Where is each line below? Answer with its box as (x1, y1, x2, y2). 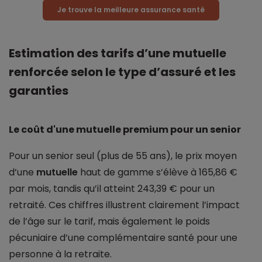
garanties (9, 82, 68, 99)
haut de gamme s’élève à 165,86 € (78, 166, 237, 180)
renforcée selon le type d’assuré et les (9, 64, 236, 81)
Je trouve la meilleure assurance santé (57, 5, 205, 15)
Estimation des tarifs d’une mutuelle (9, 45, 226, 62)
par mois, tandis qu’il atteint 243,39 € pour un (9, 182, 215, 196)
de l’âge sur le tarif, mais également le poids (9, 215, 210, 229)
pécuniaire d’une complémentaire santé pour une (9, 231, 237, 245)
